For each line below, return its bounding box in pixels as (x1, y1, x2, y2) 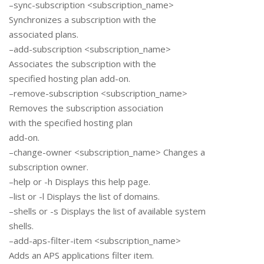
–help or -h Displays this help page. (9, 176, 150, 188)
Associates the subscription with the (9, 58, 156, 70)
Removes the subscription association (9, 102, 163, 114)
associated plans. (9, 28, 78, 41)
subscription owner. (9, 161, 88, 173)
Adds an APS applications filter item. (9, 249, 154, 262)
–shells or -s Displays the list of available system (9, 205, 206, 217)
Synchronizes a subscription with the (9, 14, 156, 26)
